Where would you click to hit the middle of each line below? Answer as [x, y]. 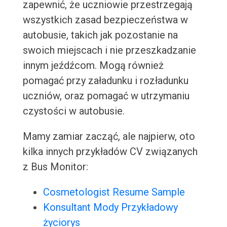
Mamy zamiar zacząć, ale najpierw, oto [109, 137]
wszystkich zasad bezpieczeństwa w [105, 20]
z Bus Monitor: [55, 167]
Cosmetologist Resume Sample [114, 192]
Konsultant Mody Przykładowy [110, 207]
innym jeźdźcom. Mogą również [93, 66]
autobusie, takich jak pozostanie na [100, 35]
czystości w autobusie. [73, 111]
